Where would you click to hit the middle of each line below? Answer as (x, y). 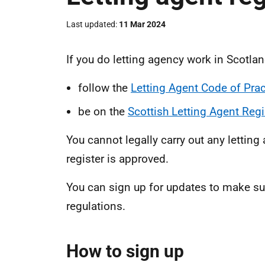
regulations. (96, 206)
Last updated (91, 24)
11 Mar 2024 (142, 24)
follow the (104, 88)
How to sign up (125, 251)
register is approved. (117, 159)
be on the (103, 112)
